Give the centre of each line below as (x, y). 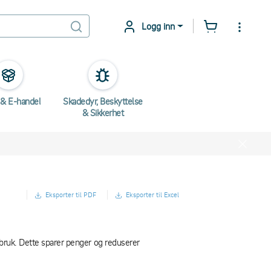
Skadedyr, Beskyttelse (103, 101)
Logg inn (158, 26)
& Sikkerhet (103, 113)
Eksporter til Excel (152, 195)
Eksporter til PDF (71, 195)
